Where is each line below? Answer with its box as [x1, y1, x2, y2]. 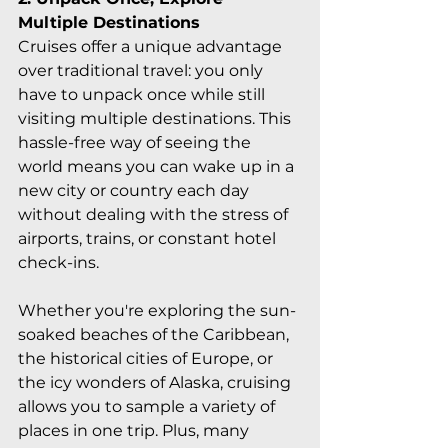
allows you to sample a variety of [18, 396, 279, 416]
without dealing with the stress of [18, 204, 292, 224]
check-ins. [18, 252, 99, 272]
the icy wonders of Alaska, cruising [18, 372, 295, 392]
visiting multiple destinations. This [18, 108, 295, 128]
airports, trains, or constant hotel [18, 228, 280, 248]
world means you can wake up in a [18, 156, 298, 176]
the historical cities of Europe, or [18, 348, 277, 368]
